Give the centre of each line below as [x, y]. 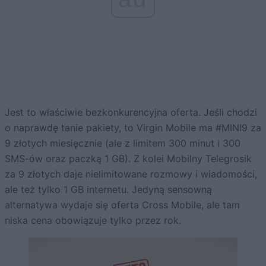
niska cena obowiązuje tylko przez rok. [93, 221]
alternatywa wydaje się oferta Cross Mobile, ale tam [122, 205]
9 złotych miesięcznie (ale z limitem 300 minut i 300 [123, 143]
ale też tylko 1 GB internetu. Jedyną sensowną [108, 190]
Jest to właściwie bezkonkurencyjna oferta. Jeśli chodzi [131, 113]
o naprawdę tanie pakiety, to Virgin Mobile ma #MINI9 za [133, 128]
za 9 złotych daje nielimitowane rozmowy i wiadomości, [131, 174]
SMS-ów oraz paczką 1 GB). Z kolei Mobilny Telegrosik [128, 159]
